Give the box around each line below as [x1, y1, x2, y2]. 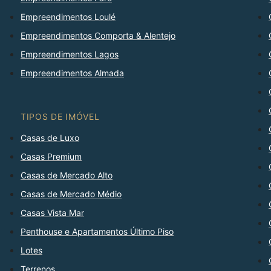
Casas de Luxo [21, 132, 79, 143]
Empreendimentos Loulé [21, 11, 116, 22]
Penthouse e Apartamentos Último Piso [21, 226, 174, 237]
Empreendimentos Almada [21, 68, 124, 79]
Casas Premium [21, 151, 82, 162]
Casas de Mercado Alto [21, 170, 113, 181]
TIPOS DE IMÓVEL [21, 111, 100, 122]
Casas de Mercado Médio [21, 189, 122, 200]
